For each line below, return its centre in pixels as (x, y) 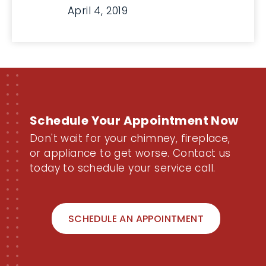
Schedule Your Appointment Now (134, 121)
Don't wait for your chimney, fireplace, (130, 138)
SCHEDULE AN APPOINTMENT (136, 219)
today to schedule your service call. (123, 168)
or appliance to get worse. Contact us (130, 153)
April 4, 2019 (98, 11)
